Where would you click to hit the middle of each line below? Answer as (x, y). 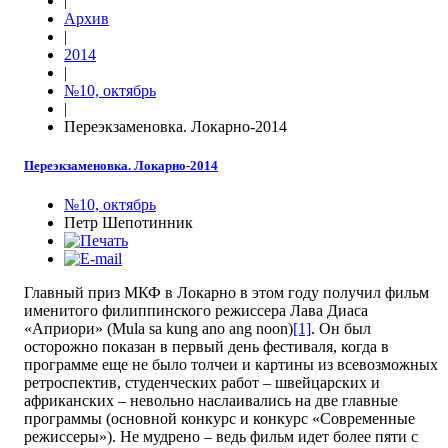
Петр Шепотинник (128, 223)
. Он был (341, 329)
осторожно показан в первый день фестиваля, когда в (206, 347)
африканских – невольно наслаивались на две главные (211, 401)
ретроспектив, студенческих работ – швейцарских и (202, 383)
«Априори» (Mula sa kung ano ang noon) (158, 329)
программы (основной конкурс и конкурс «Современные (219, 419)
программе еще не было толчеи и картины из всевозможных (231, 365)
